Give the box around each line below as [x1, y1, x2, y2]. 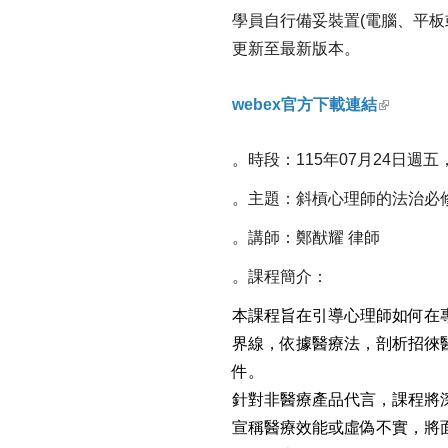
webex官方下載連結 [232, 95, 377, 113]
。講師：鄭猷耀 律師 [232, 228, 380, 246]
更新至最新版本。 [232, 40, 360, 58]
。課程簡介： [232, 267, 328, 285]
